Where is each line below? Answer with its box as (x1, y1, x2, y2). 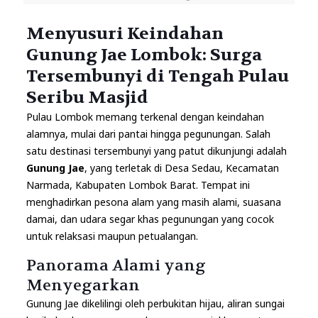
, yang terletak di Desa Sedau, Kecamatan (84, 161, 279, 175)
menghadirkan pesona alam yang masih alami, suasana (26, 195, 281, 209)
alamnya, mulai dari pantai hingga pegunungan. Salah (26, 127, 270, 141)
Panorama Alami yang (26, 256, 206, 276)
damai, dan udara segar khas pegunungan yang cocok (26, 212, 274, 226)
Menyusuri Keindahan (26, 23, 224, 45)
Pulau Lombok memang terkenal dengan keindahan (26, 110, 264, 124)
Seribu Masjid (26, 87, 148, 109)
